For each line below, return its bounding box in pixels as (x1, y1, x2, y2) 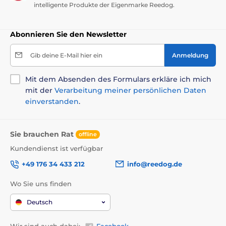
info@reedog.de (127, 159, 182, 168)
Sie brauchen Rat (10, 129, 76, 139)
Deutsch (27, 198, 52, 206)
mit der (25, 85, 54, 95)
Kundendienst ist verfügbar (10, 144, 103, 153)
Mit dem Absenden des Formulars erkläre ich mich (25, 74, 211, 84)
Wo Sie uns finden (10, 179, 72, 188)
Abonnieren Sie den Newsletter (10, 29, 127, 39)
